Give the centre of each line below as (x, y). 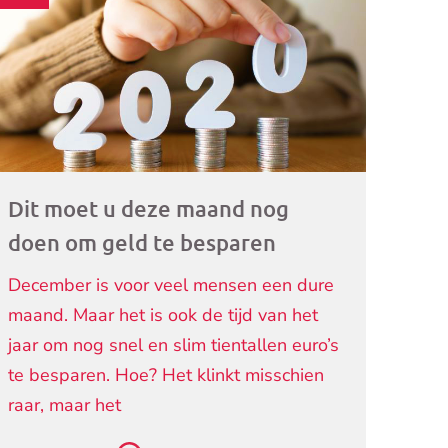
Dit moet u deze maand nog (149, 209)
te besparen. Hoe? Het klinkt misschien (166, 375)
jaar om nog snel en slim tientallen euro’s (174, 345)
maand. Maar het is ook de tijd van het (163, 315)
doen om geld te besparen (142, 243)
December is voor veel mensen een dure (171, 285)
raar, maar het (65, 405)
